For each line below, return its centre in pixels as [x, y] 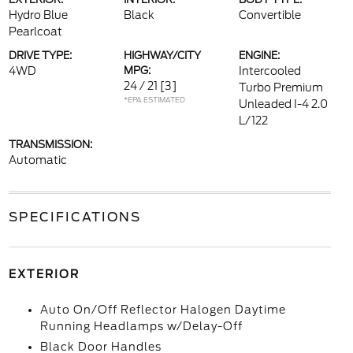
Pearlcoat [35, 32]
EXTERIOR [44, 274]
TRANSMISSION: [50, 145]
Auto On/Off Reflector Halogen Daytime [163, 310]
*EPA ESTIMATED [154, 100]
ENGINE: [260, 56]
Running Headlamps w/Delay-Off [141, 326]
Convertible [270, 15]
